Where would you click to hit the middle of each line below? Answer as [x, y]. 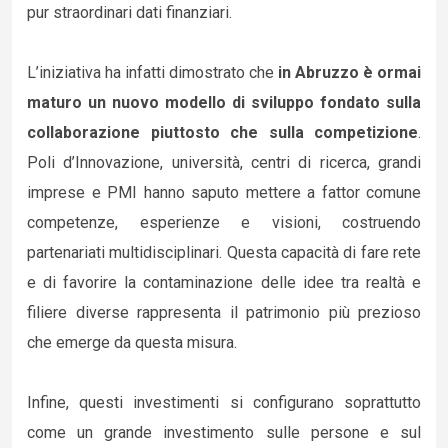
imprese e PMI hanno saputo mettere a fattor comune [224, 192]
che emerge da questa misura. [132, 342]
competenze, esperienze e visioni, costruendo [224, 222]
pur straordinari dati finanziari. [129, 12]
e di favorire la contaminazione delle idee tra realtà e [224, 282]
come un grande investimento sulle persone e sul [224, 432]
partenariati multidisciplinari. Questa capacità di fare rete [224, 252]
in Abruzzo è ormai [347, 72]
